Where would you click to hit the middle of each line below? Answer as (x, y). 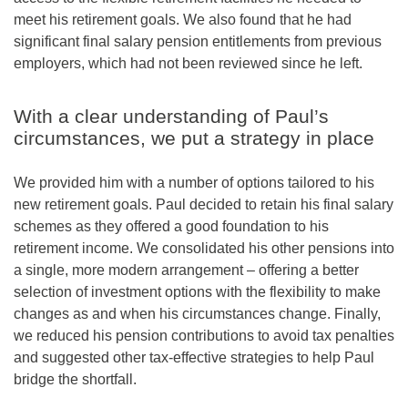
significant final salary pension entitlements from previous (198, 41)
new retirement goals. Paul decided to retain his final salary (204, 205)
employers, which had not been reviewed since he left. (188, 63)
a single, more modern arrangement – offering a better (186, 270)
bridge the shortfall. (75, 380)
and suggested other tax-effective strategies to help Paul (194, 358)
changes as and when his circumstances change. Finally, (197, 314)
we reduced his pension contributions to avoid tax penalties (204, 336)
